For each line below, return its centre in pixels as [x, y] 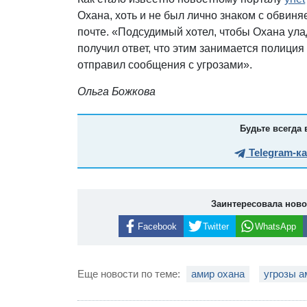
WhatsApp [275, 226]
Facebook [157, 226]
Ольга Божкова [117, 91]
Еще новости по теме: [131, 274]
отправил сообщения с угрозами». [165, 64]
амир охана [218, 274]
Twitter [216, 226]
